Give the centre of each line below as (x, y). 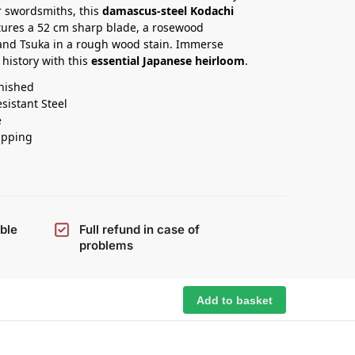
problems (106, 246)
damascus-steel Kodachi (168, 11)
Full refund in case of (139, 230)
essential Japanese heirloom (168, 61)
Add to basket (234, 300)
